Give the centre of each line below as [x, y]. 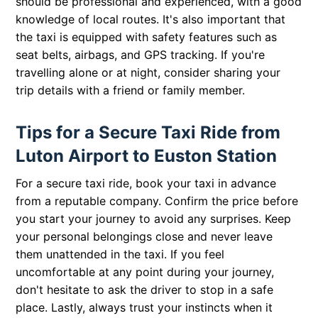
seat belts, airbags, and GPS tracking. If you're [141, 55]
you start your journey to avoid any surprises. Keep [154, 219]
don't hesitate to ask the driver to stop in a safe [145, 290]
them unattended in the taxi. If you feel [120, 254]
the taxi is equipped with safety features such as [147, 37]
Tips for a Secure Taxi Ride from [148, 133]
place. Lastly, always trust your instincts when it [144, 308]
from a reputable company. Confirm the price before [157, 201]
